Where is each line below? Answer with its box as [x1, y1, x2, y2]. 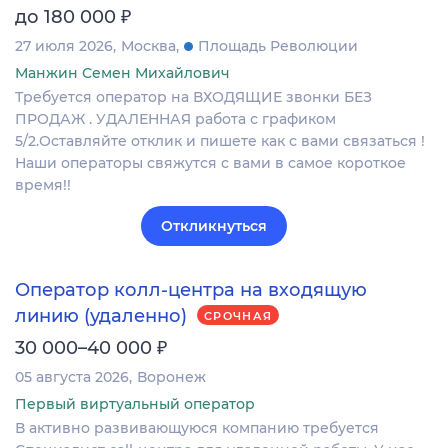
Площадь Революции [198, 37, 358, 56]
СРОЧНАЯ [204, 309, 273, 324]
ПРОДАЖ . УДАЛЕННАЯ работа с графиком [15, 110, 336, 129]
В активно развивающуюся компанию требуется [15, 418, 379, 437]
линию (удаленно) [15, 304, 187, 327]
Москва [121, 37, 176, 56]
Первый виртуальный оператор [15, 394, 255, 413]
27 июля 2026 [15, 37, 113, 56]
